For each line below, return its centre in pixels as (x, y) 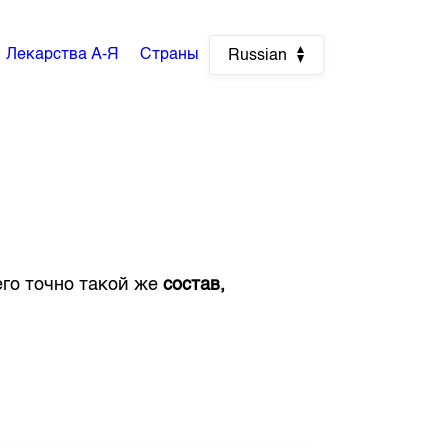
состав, (194, 285)
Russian (257, 56)
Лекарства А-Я (62, 55)
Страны (169, 55)
